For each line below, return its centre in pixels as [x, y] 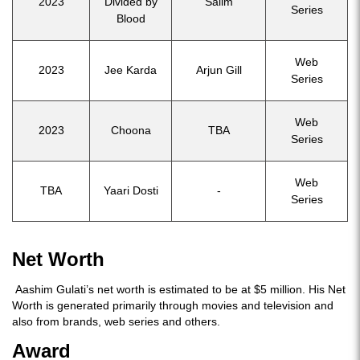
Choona [131, 130]
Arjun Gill [219, 70]
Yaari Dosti [131, 190]
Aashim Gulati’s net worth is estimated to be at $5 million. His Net [179, 289]
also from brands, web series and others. [116, 321]
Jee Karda [131, 70]
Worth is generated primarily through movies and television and [173, 305]
